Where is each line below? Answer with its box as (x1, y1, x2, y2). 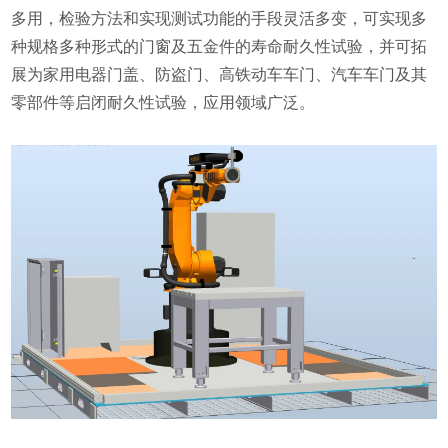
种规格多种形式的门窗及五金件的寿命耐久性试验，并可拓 (11, 38, 428, 55)
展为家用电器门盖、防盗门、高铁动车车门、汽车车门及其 (11, 66, 428, 83)
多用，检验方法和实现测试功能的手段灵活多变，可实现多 (11, 10, 428, 27)
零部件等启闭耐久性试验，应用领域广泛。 (11, 94, 316, 111)
